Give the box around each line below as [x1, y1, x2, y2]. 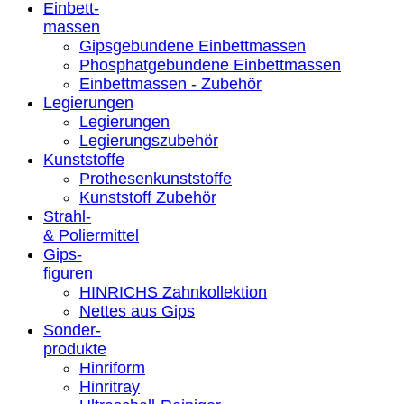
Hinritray [79, 377, 140, 396]
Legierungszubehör [79, 131, 218, 150]
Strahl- [43, 207, 91, 225]
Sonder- [43, 320, 101, 339]
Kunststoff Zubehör [79, 188, 216, 207]
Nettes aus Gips [79, 301, 195, 320]
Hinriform [79, 358, 145, 377]
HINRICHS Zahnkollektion [79, 282, 267, 301]
